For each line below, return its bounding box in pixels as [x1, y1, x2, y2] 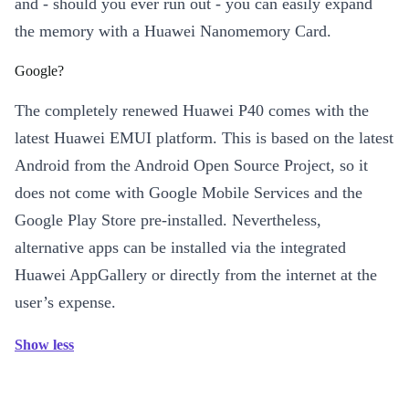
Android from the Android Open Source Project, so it [15, 156, 368, 175]
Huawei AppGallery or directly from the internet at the [15, 266, 377, 285]
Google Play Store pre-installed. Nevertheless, [15, 211, 321, 230]
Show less [15, 337, 74, 353]
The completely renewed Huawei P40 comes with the [15, 101, 369, 121]
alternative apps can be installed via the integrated [15, 238, 346, 257]
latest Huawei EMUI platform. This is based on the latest [15, 129, 393, 148]
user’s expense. [15, 293, 116, 312]
